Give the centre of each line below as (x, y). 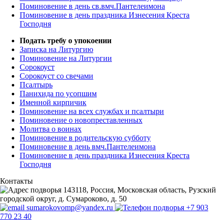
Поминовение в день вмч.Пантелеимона (88, 147)
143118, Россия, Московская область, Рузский (139, 190)
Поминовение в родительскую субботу (85, 138)
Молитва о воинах (51, 129)
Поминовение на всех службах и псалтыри (92, 111)
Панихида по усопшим (58, 94)
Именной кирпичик (53, 103)
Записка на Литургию (56, 50)
